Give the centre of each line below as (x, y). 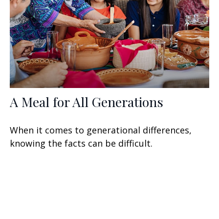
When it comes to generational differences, (101, 130)
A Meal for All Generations (87, 102)
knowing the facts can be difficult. (81, 143)
